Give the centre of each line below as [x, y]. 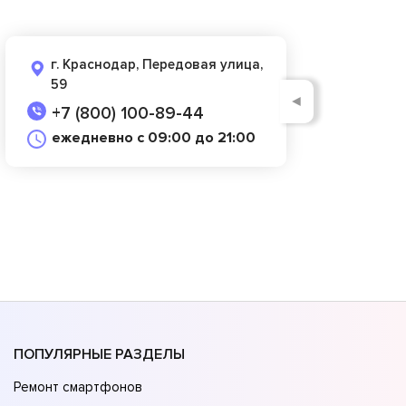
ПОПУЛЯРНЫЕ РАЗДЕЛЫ [99, 355]
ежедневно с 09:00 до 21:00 [154, 137]
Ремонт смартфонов [78, 387]
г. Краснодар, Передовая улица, [157, 64]
